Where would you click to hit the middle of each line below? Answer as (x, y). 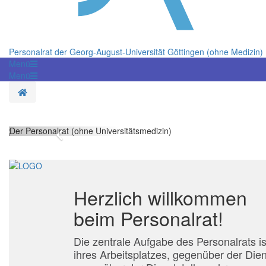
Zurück (81, 134)
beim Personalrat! (148, 218)
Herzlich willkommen (160, 197)
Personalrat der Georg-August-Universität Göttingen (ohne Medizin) (136, 52)
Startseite (45, 92)
